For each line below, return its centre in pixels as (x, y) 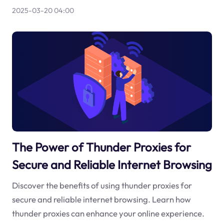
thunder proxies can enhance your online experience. (108, 213)
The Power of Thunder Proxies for (101, 147)
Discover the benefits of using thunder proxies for (102, 185)
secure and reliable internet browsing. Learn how (101, 199)
